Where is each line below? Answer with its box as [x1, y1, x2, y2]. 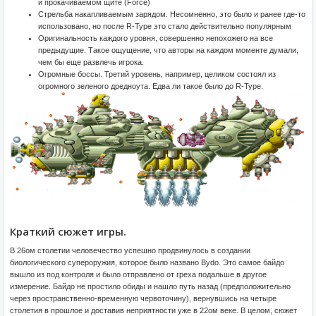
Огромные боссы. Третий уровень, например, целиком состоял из [38, 70, 276, 78]
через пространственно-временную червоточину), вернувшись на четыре [10, 293, 276, 303]
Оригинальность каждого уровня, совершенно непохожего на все [38, 34, 273, 42]
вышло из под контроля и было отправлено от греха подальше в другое [10, 269, 267, 279]
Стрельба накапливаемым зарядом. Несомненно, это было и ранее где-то [38, 10, 305, 18]
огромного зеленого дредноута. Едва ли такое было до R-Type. [38, 82, 263, 90]
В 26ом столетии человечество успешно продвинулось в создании [10, 245, 250, 255]
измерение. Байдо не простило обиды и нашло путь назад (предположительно [10, 281, 291, 291]
